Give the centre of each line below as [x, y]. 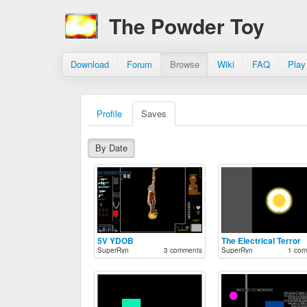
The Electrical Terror [261, 241]
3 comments [183, 250]
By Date [111, 148]
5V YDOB [115, 241]
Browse [185, 64]
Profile [109, 113]
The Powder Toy [187, 26]
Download [90, 64]
